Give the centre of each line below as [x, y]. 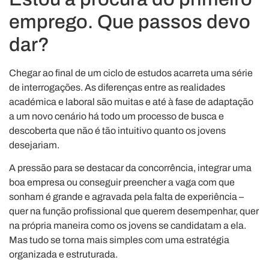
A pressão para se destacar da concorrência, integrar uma [130, 168]
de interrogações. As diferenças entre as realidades [117, 87]
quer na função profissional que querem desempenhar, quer [134, 211]
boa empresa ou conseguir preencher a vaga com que [122, 183]
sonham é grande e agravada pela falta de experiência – [126, 197]
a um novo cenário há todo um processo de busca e [116, 116]
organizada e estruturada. [63, 255]
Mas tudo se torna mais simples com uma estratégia [119, 240]
